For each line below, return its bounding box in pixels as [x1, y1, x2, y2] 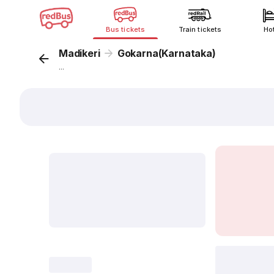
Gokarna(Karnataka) [117, 47, 216, 59]
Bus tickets [106, 25, 145, 34]
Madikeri [59, 47, 100, 59]
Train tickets [179, 25, 221, 34]
